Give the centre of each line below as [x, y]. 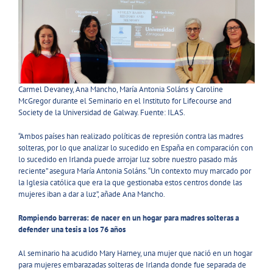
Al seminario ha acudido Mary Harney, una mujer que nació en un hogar [135, 253]
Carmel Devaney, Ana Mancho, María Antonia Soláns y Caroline [121, 89]
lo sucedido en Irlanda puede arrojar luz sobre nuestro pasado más [128, 159]
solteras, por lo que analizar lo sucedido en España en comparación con [136, 147]
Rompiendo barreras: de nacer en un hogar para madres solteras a [129, 218]
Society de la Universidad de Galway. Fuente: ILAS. [102, 112]
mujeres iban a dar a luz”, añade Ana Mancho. [92, 194]
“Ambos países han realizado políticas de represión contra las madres [131, 136]
